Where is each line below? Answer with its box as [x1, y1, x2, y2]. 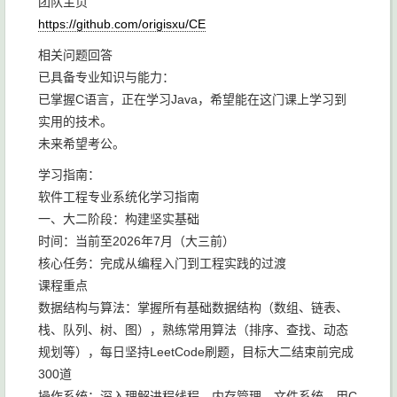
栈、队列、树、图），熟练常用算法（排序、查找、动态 [38, 323, 348, 337]
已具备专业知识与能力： [38, 70, 175, 84]
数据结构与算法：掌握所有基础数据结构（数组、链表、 [38, 300, 348, 315]
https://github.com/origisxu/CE [38, 17, 206, 31]
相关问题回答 [38, 48, 113, 62]
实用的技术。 [38, 114, 113, 128]
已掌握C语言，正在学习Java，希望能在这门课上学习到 [38, 92, 346, 106]
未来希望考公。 [38, 136, 125, 151]
